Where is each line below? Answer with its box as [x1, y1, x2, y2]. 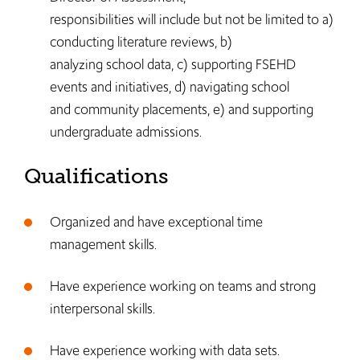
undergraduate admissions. [50, 122, 202, 141]
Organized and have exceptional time [50, 212, 263, 231]
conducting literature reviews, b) [50, 32, 232, 51]
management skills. [50, 235, 157, 254]
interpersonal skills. [50, 299, 158, 318]
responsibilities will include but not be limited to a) [50, 10, 333, 29]
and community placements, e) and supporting [50, 100, 313, 119]
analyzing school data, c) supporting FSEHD [50, 55, 296, 74]
